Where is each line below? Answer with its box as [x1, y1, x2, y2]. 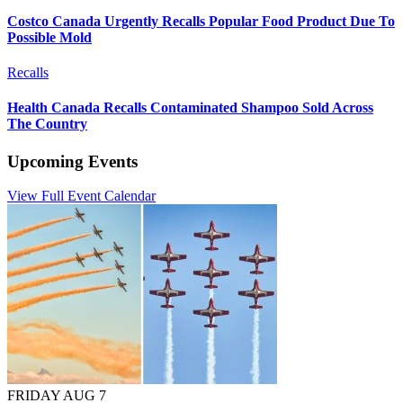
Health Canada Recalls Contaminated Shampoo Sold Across [7, 100, 373, 116]
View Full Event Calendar [7, 188, 156, 204]
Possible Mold [7, 29, 92, 45]
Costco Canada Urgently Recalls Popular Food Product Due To [7, 13, 395, 29]
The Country [7, 116, 87, 132]
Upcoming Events [7, 151, 138, 171]
